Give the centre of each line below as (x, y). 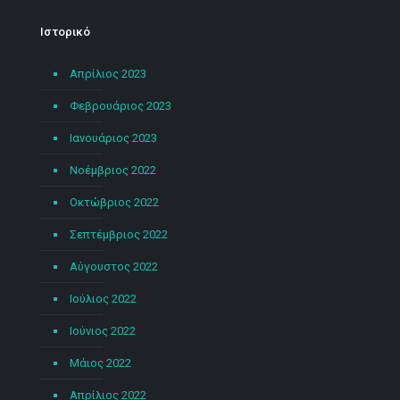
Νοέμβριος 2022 (113, 170)
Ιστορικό (65, 32)
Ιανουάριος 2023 (113, 138)
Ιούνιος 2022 (103, 331)
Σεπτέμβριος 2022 (119, 234)
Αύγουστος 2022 (114, 267)
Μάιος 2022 (100, 363)
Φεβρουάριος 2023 (121, 106)
